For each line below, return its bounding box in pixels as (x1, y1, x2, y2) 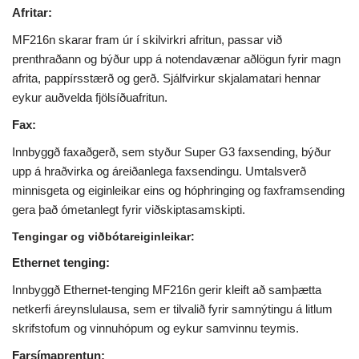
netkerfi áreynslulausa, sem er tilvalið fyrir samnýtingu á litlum (12, 302, 333, 317)
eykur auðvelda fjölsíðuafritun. (12, 91, 167, 105)
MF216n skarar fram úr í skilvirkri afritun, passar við (12, 33, 282, 47)
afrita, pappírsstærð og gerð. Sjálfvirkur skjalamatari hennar (12, 71, 321, 86)
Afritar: (12, 6, 52, 20)
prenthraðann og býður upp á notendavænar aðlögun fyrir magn (12, 52, 341, 67)
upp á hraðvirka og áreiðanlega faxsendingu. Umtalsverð (12, 164, 306, 179)
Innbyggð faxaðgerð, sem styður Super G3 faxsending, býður (12, 145, 331, 159)
